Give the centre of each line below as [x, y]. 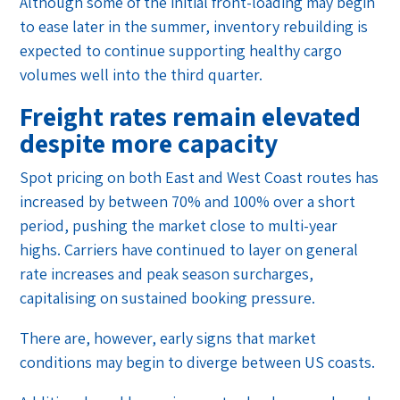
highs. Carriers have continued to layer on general [189, 250]
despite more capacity [149, 143]
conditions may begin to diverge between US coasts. [198, 362]
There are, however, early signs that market [168, 338]
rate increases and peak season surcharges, [167, 274]
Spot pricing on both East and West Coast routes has [200, 178]
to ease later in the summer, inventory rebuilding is [194, 27]
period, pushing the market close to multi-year [179, 226]
